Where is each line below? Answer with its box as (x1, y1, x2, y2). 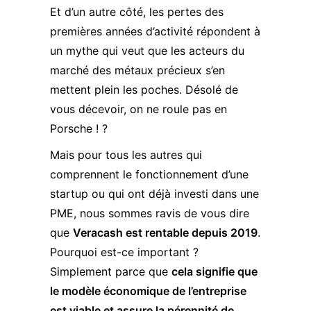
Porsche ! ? (50, 121, 108, 135)
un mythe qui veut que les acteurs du (50, 44, 244, 58)
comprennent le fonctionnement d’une (50, 167, 249, 181)
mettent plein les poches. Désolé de (50, 83, 238, 96)
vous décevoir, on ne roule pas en (50, 102, 227, 116)
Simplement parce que (50, 264, 171, 278)
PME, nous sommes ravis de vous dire (50, 206, 249, 220)
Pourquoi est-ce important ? (50, 245, 199, 259)
